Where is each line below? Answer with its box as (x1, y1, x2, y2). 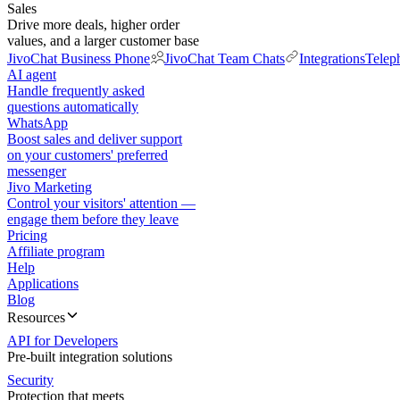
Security (7, 372, 54, 387)
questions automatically (7, 99, 138, 114)
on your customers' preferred (7, 147, 168, 162)
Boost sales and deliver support (7, 131, 182, 146)
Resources (7, 310, 65, 325)
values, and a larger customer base (7, 33, 199, 48)
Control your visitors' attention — (7, 196, 196, 211)
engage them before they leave (7, 212, 179, 227)
